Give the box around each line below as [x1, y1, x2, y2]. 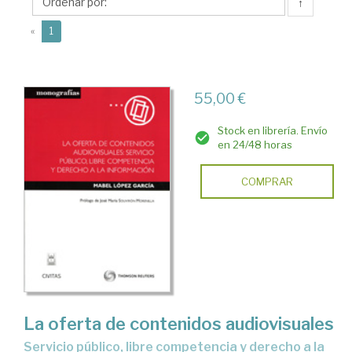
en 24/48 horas [217, 138, 292, 151]
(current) [53, 24, 93, 36]
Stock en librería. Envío [217, 124, 328, 137]
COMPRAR [240, 175, 293, 188]
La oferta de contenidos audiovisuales [24, 313, 334, 334]
